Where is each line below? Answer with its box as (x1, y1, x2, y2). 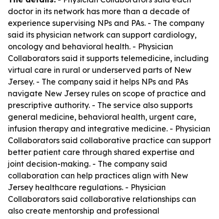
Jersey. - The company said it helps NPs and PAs (8, 77, 188, 87)
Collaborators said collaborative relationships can (8, 194, 196, 204)
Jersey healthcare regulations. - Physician (8, 182, 166, 192)
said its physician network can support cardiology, (8, 30, 197, 40)
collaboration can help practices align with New (8, 171, 188, 180)
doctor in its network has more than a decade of (8, 6, 190, 16)
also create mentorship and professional (8, 206, 159, 216)
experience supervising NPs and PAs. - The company (8, 18, 204, 28)
